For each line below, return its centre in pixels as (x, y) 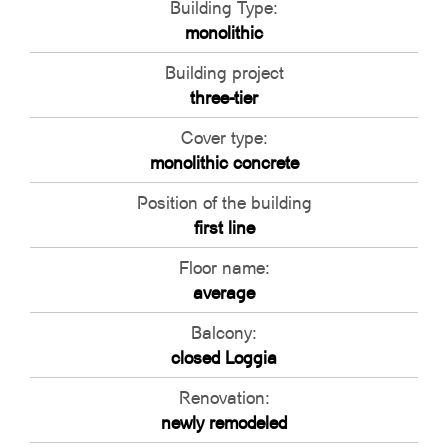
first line (224, 227)
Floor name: (224, 267)
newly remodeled (224, 422)
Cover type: (224, 137)
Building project (224, 72)
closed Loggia (224, 357)
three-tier (224, 97)
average (224, 292)
